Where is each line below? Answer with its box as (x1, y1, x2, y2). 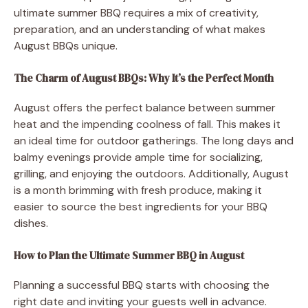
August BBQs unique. (14, 38, 118, 53)
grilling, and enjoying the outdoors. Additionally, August (14, 166, 289, 181)
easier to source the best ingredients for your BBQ (14, 199, 267, 214)
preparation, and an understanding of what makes (14, 21, 265, 36)
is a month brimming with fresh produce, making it (14, 182, 262, 197)
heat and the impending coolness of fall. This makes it (14, 116, 280, 131)
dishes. (14, 215, 48, 230)
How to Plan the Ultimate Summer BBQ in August (14, 247, 244, 263)
